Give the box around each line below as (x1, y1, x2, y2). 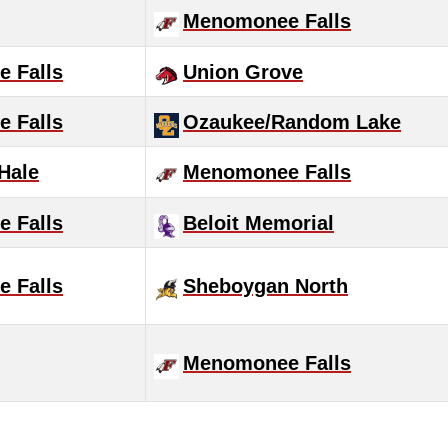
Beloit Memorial (183, 212, 334, 234)
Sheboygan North (183, 275, 348, 297)
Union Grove (183, 61, 303, 83)
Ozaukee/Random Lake (183, 111, 401, 133)
